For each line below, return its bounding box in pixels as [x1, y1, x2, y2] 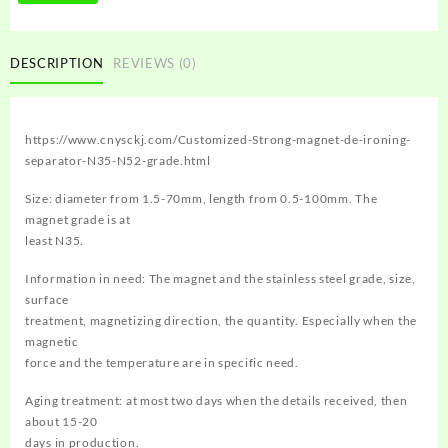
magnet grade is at [25, 212, 131, 227]
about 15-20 [25, 414, 98, 429]
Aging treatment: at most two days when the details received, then [25, 393, 408, 408]
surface [25, 292, 69, 307]
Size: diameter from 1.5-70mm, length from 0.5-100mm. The [25, 191, 378, 206]
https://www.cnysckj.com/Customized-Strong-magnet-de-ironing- [25, 132, 412, 147]
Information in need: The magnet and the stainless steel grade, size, [25, 271, 416, 286]
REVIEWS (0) [113, 54, 197, 71]
